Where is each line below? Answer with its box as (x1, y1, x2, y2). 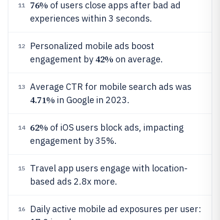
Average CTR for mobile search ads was (30, 81, 192, 92)
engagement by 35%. (30, 135, 117, 146)
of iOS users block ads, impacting (48, 122, 184, 133)
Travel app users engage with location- (30, 163, 188, 174)
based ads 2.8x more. (30, 176, 117, 187)
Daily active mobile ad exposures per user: (30, 203, 201, 215)
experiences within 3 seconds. (30, 13, 152, 24)
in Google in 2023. (55, 94, 130, 106)
